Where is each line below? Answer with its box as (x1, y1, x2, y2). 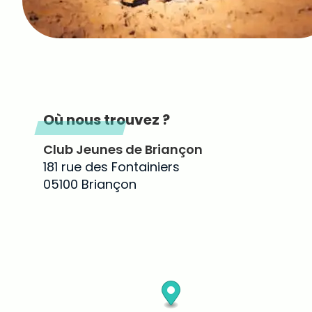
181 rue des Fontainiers (43, 158, 180, 175)
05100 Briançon (43, 175, 136, 193)
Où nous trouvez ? (43, 110, 170, 130)
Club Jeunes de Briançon (43, 141, 203, 158)
